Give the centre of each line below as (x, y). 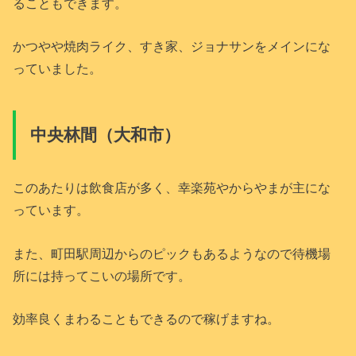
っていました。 (58, 69)
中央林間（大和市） (105, 135)
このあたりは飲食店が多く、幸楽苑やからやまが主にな (172, 188)
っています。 (51, 210)
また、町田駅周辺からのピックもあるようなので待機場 (172, 253)
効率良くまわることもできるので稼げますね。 (147, 318)
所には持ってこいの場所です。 (102, 275)
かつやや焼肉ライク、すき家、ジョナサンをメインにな (172, 46)
